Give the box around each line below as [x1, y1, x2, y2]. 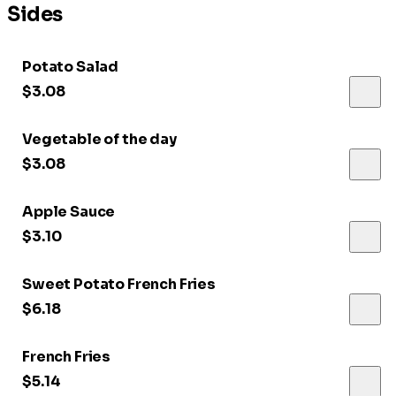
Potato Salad [22, 57, 119, 76]
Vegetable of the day [22, 129, 177, 148]
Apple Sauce [22, 202, 116, 221]
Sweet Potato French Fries [22, 274, 216, 293]
